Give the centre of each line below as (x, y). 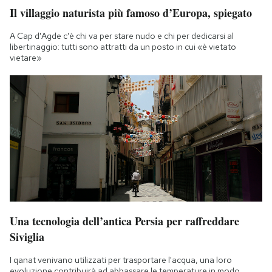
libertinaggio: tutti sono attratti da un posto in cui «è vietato (123, 46)
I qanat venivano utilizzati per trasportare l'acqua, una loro (121, 260)
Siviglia (27, 236)
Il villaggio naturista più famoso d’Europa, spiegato (131, 12)
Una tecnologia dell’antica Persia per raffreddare (124, 221)
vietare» (26, 57)
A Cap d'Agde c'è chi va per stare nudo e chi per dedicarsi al (122, 36)
